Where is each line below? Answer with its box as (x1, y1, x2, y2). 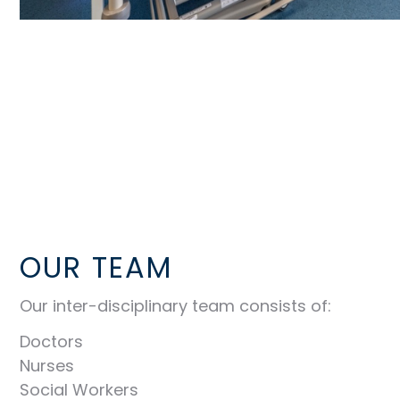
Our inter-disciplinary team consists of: (20, 294, 331, 317)
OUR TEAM (20, 246, 172, 287)
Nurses (20, 354, 74, 378)
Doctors (20, 330, 83, 354)
